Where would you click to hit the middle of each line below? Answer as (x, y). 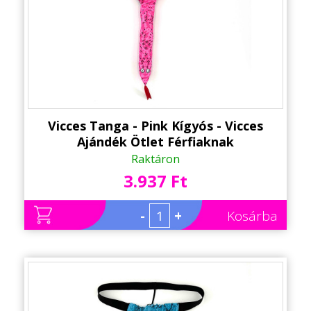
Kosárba (252, 216)
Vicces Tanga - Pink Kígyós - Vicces (155, 125)
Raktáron (155, 159)
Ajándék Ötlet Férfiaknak (155, 141)
